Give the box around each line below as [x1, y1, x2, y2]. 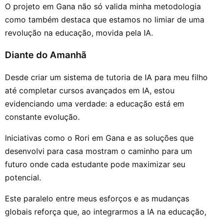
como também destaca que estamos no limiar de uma [5, 14, 204, 24]
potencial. [5, 173, 41, 183]
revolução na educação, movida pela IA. [5, 27, 153, 38]
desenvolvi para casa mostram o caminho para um [5, 146, 192, 156]
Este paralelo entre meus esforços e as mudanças [5, 194, 189, 204]
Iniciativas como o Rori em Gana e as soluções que [5, 133, 194, 143]
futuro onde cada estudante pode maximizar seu [5, 159, 185, 170]
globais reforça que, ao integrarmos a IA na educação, [5, 207, 206, 217]
